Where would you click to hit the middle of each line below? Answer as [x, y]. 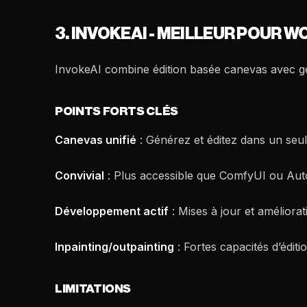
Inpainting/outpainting [114, 247]
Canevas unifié [96, 140]
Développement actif [112, 211]
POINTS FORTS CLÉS [117, 111]
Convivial [79, 175]
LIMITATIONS [93, 289]
